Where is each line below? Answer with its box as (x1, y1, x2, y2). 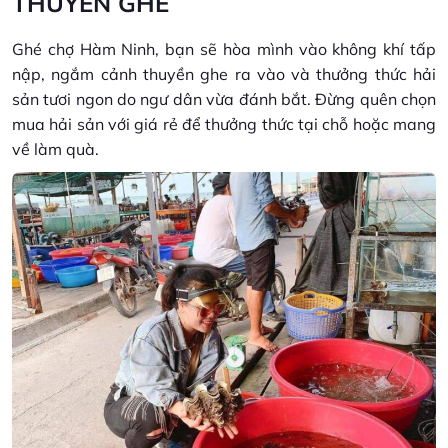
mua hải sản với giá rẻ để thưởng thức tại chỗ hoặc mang (12, 113, 436, 134)
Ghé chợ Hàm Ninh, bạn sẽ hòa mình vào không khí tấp (12, 38, 436, 59)
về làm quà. (12, 138, 99, 159)
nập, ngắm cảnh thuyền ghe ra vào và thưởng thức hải (12, 63, 436, 84)
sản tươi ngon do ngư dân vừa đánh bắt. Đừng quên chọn (12, 88, 436, 109)
